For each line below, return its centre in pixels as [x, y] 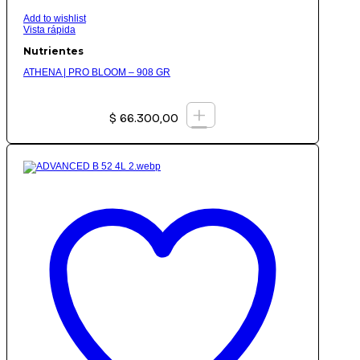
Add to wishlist [55, 19]
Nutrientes [53, 51]
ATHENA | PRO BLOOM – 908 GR [97, 73]
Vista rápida [49, 30]
